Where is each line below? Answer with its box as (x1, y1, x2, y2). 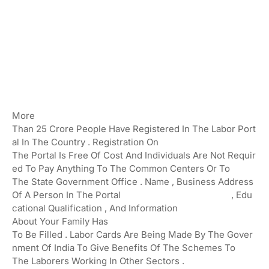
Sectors (146, 255, 182, 267)
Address (218, 175, 256, 187)
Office (111, 175, 140, 187)
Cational (12, 202, 48, 214)
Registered (133, 122, 182, 134)
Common (129, 162, 170, 174)
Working (71, 255, 109, 267)
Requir (228, 149, 256, 161)
